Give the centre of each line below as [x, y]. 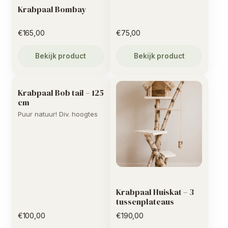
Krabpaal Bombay [52, 9]
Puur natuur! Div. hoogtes [58, 114]
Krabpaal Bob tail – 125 [61, 93]
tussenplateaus [145, 202]
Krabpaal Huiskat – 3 [155, 192]
